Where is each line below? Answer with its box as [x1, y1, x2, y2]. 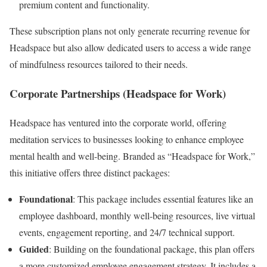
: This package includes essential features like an [73, 192, 253, 205]
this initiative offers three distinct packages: [10, 166, 170, 179]
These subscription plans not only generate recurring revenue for [10, 24, 250, 38]
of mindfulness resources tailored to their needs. [10, 58, 188, 71]
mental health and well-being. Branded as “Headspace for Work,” [10, 149, 255, 162]
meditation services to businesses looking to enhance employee [10, 132, 244, 145]
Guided [19, 241, 49, 256]
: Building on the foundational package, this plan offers [49, 242, 254, 255]
